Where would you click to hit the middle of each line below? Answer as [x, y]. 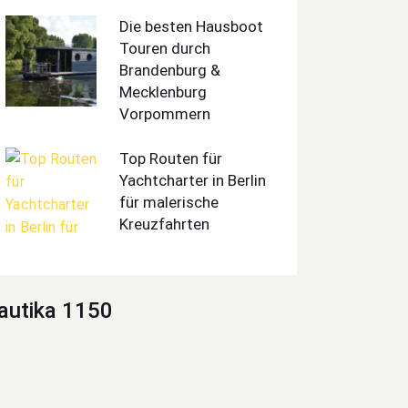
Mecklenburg [163, 92]
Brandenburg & [170, 70]
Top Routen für [171, 159]
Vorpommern [165, 113]
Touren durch [165, 48]
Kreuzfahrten [165, 224]
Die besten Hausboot [192, 26]
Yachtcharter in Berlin [193, 181]
